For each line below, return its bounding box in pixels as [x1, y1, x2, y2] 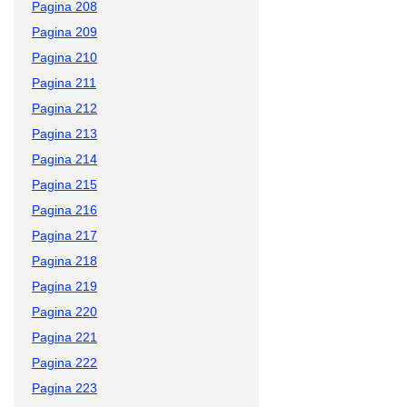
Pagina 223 [32, 380, 97, 395]
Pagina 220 [32, 303, 97, 319]
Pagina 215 [32, 176, 97, 192]
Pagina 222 [32, 354, 97, 370]
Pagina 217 [32, 227, 97, 243]
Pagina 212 [32, 100, 97, 115]
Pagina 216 [32, 202, 97, 217]
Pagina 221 [32, 329, 97, 344]
